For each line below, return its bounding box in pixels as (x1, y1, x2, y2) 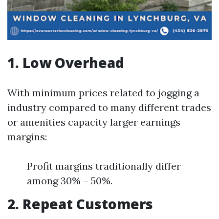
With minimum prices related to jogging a (7, 87, 199, 99)
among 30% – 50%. (27, 175, 112, 187)
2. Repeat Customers (7, 195, 153, 213)
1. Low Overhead (7, 53, 124, 72)
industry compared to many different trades (7, 101, 211, 113)
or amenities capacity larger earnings (7, 116, 180, 128)
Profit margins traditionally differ (27, 160, 181, 172)
